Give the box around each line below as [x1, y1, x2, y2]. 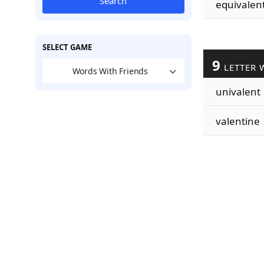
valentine [215, 114, 260, 128]
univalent [215, 85, 260, 98]
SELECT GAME [42, 42, 92, 52]
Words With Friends [72, 65, 148, 77]
